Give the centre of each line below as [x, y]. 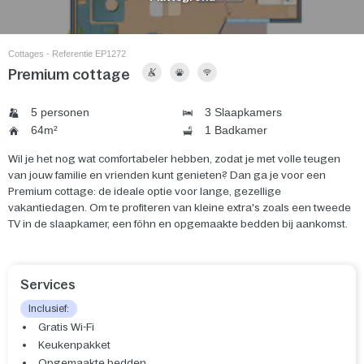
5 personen [58, 113]
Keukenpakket [74, 345]
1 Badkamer [234, 130]
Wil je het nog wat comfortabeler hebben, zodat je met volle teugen [174, 159]
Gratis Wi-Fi [66, 327]
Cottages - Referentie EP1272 [67, 54]
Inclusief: [49, 309]
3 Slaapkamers [242, 113]
